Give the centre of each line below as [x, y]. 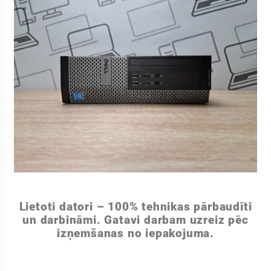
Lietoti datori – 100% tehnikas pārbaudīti [135, 206]
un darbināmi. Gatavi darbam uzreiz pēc [135, 220]
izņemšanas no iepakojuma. [135, 233]
